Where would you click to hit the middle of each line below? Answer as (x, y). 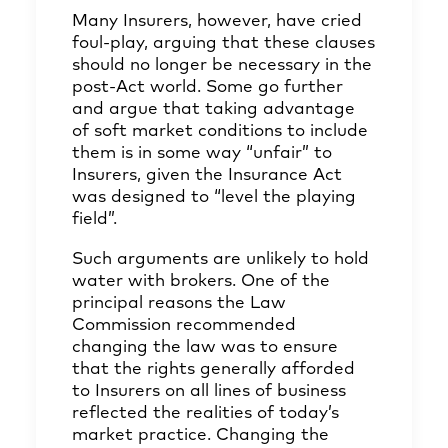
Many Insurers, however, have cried (217, 21)
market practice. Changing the (200, 435)
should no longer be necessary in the (222, 65)
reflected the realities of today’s (205, 413)
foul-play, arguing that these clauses (223, 43)
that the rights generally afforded (213, 369)
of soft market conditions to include (220, 131)
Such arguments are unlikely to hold (220, 259)
